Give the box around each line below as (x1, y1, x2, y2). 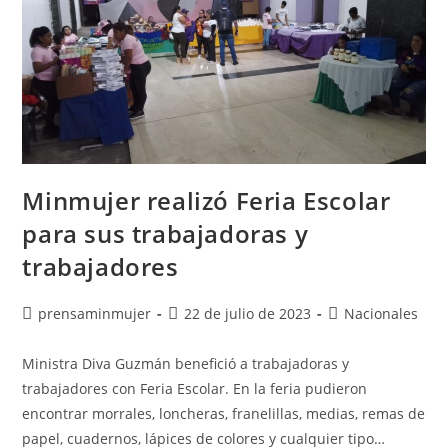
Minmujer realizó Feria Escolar (22, 183, 391, 217)
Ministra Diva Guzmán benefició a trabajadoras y (22, 353, 350, 373)
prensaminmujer (38, 303, 152, 323)
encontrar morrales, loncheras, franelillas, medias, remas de (22, 403, 426, 423)
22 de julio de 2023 (184, 303, 312, 323)
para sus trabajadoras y (22, 216, 309, 250)
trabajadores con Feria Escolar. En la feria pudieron (22, 378, 368, 398)
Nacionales (344, 303, 419, 323)
